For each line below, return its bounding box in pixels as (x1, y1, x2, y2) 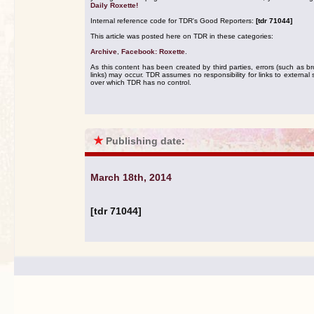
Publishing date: (106, 135, 185, 146)
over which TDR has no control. (90, 78, 191, 86)
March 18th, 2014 (90, 172, 172, 183)
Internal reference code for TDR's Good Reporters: (90, 17, 256, 25)
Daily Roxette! (90, 1, 138, 9)
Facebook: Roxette (121, 48, 185, 55)
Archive (90, 48, 117, 55)
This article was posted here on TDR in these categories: (90, 32, 273, 40)
